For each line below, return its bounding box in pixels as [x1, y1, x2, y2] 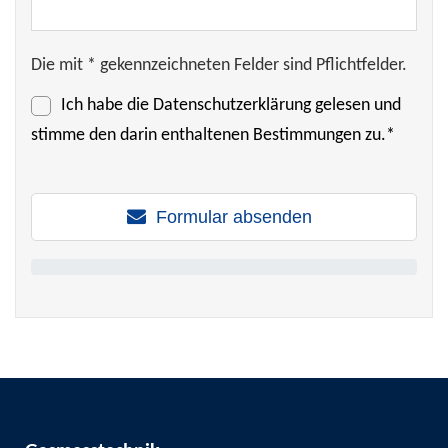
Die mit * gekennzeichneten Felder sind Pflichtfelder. [31, 56, 407, 75]
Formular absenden [155, 207, 312, 227]
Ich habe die [61, 96, 153, 115]
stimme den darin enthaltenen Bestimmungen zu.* [31, 126, 395, 145]
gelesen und [311, 96, 401, 115]
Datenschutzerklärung [153, 96, 311, 115]
